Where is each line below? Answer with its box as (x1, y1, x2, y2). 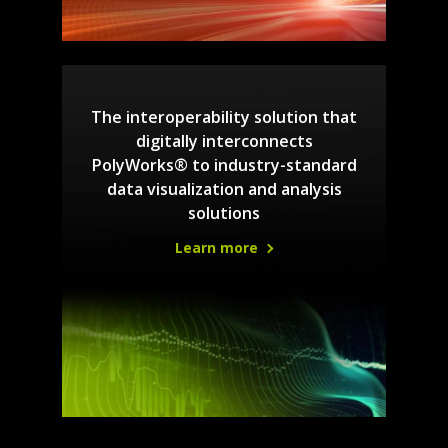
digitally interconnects (135, 130, 313, 153)
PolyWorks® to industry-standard (91, 154, 357, 177)
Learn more (174, 238, 262, 258)
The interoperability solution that (91, 106, 357, 129)
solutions (188, 202, 260, 225)
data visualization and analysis (106, 178, 342, 201)
